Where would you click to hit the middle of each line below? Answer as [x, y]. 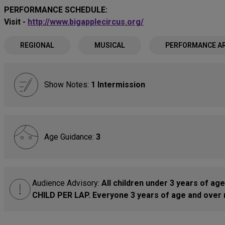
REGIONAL [37, 45]
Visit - [16, 22]
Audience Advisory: [67, 183]
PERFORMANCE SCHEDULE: [56, 10]
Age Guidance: [70, 137]
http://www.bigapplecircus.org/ [86, 22]
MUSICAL [109, 45]
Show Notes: [68, 85]
